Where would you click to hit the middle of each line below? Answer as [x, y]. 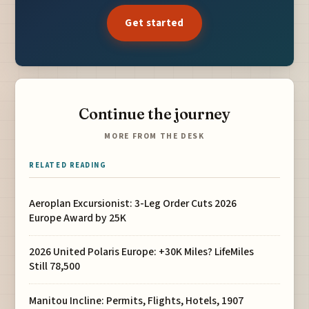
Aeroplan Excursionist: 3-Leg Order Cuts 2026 [133, 204]
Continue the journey [154, 114]
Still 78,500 [55, 267]
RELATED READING [68, 166]
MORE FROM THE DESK [154, 137]
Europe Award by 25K [78, 218]
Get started [154, 23]
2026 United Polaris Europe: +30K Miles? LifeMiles [142, 252]
